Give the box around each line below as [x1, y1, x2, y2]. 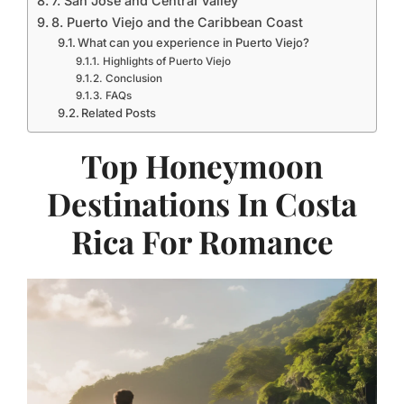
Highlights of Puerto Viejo [102, 55, 231, 68]
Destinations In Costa [47, 182, 357, 225]
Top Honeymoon [81, 144, 323, 187]
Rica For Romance [70, 220, 334, 262]
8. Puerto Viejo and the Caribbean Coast [50, 14, 303, 30]
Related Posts [81, 106, 157, 120]
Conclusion [105, 72, 162, 85]
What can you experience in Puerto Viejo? [78, 35, 310, 50]
